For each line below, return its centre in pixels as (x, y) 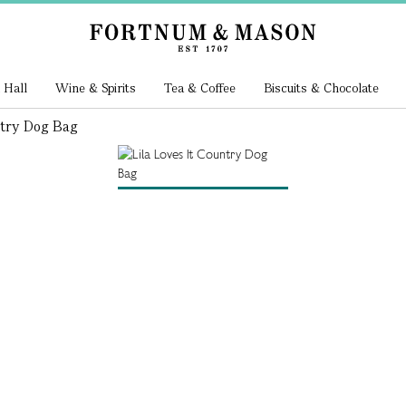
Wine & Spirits (96, 88)
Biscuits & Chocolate (321, 88)
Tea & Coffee (199, 88)
